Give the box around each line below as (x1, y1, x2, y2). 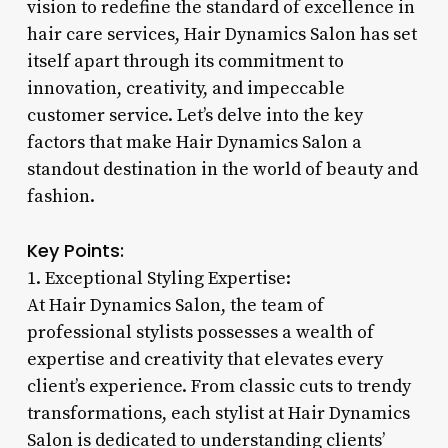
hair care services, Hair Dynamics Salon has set (26, 22, 417, 46)
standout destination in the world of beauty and (26, 157, 418, 181)
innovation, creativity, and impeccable (26, 76, 345, 100)
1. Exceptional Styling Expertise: (26, 266, 291, 290)
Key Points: (26, 237, 124, 263)
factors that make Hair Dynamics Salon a (26, 130, 362, 154)
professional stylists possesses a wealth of (26, 320, 374, 344)
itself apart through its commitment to (26, 49, 344, 73)
